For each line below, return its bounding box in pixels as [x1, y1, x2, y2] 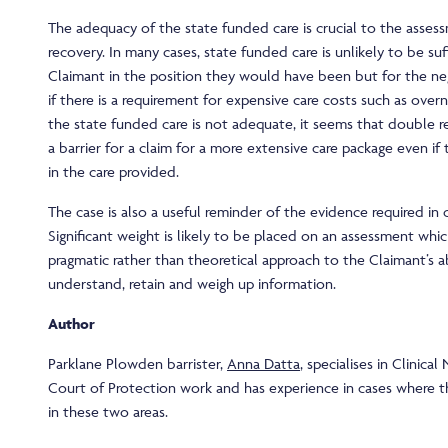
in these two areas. [48, 402, 168, 422]
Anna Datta [227, 354, 300, 374]
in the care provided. [48, 162, 179, 182]
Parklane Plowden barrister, [48, 354, 227, 374]
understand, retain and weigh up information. [48, 274, 336, 294]
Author [48, 314, 95, 334]
